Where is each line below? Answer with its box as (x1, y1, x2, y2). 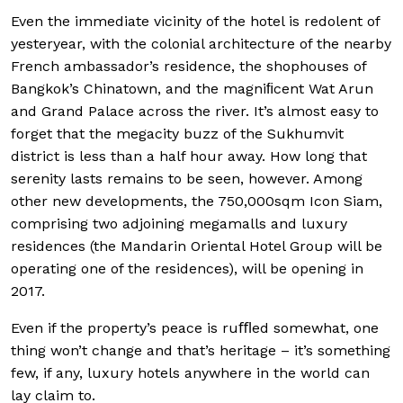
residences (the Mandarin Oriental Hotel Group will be (11, 237, 382, 255)
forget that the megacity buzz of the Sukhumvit (11, 125, 344, 143)
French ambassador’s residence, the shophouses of (11, 58, 366, 76)
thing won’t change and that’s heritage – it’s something (11, 342, 390, 360)
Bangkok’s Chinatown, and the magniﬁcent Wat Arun (11, 80, 373, 98)
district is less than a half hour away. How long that (11, 148, 367, 166)
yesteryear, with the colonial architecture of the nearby (11, 35, 391, 53)
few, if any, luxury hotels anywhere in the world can (11, 364, 370, 382)
